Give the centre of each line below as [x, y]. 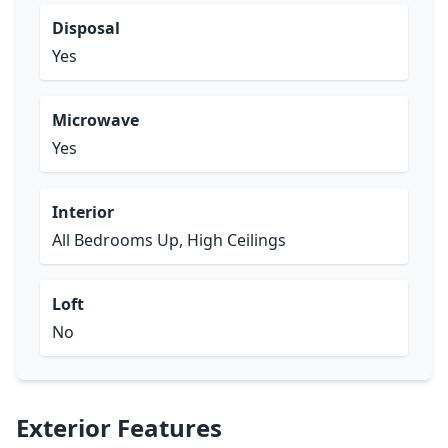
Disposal [86, 28]
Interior [83, 212]
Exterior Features [119, 427]
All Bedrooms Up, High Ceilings [169, 240]
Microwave [95, 120]
